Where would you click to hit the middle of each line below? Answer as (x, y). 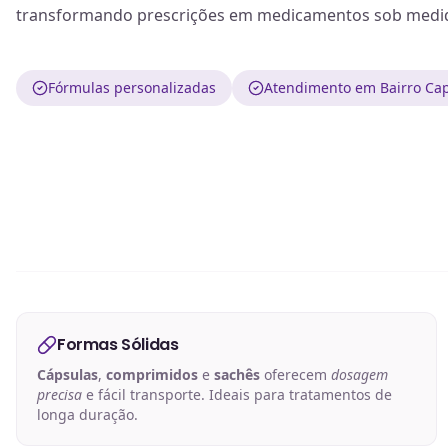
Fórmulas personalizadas (132, 87)
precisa (59, 394)
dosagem (359, 374)
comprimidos (152, 374)
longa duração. (87, 414)
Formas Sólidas (118, 344)
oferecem (295, 374)
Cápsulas (67, 374)
